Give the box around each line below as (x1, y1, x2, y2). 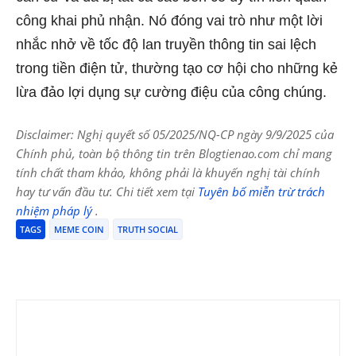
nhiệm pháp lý (16, 202, 95, 219)
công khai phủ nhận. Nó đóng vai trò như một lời (16, 12, 323, 29)
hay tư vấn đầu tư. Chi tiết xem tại (16, 183, 198, 199)
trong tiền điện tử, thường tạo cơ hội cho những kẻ (16, 60, 338, 76)
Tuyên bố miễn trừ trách (198, 183, 325, 199)
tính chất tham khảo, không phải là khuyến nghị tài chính (16, 164, 320, 180)
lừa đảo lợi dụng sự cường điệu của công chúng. (16, 83, 327, 100)
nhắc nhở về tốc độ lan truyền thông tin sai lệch (16, 36, 316, 52)
